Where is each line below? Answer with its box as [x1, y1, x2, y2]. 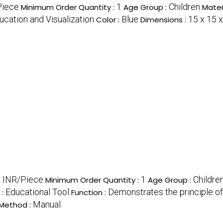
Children [169, 1, 200, 12]
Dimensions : [140, 14, 188, 25]
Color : [96, 14, 121, 25]
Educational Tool [5, 187, 69, 198]
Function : [71, 187, 108, 198]
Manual [33, 199, 61, 210]
